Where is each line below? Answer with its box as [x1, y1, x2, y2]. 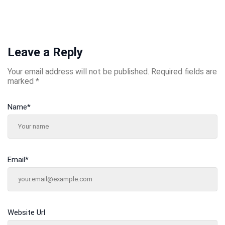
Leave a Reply [8, 45, 83, 60]
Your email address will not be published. [8, 67, 149, 77]
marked [8, 76, 36, 86]
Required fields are [151, 67, 217, 77]
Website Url [8, 208, 45, 217]
